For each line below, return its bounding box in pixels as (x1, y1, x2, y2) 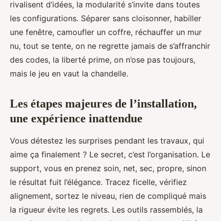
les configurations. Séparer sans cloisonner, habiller (10, 13, 201, 23)
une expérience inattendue (10, 111, 143, 125)
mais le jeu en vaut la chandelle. (10, 68, 128, 78)
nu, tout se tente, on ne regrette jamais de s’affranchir (10, 40, 210, 51)
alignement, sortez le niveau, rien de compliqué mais (10, 190, 206, 201)
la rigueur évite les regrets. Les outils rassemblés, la (10, 204, 203, 215)
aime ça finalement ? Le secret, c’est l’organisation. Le (10, 149, 210, 159)
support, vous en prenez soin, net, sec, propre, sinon (10, 163, 206, 173)
